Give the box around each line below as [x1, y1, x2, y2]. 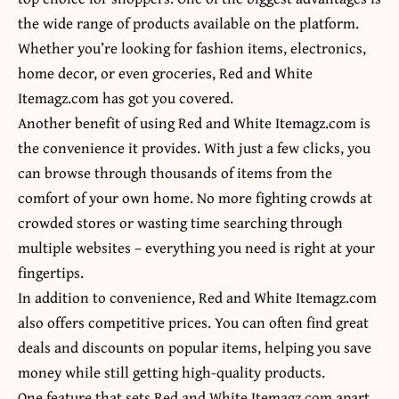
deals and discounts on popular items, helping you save [18, 336, 371, 359]
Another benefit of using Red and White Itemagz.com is [18, 111, 370, 134]
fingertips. [18, 261, 84, 284]
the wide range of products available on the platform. [18, 12, 359, 35]
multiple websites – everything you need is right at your [18, 236, 375, 259]
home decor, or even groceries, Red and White [18, 61, 313, 85]
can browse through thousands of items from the [18, 161, 332, 184]
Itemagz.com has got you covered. [18, 86, 233, 110]
